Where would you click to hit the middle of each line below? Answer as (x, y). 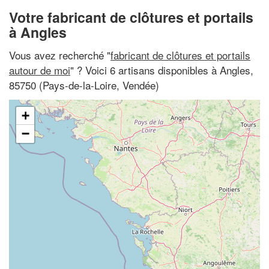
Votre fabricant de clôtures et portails (131, 17)
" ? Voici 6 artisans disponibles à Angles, (162, 70)
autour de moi (40, 70)
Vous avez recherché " (60, 55)
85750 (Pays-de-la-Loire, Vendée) (84, 85)
